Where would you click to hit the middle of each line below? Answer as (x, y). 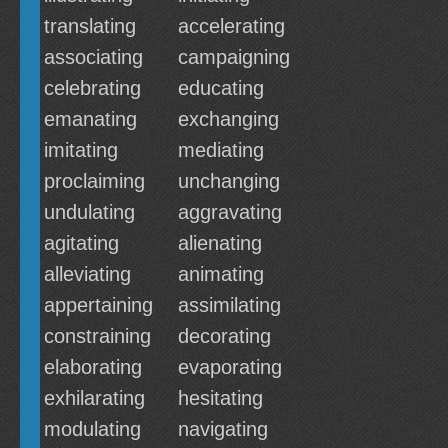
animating (221, 274)
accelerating (231, 26)
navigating (223, 429)
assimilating (229, 305)
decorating (224, 336)
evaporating (230, 367)
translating (90, 26)
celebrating (92, 88)
